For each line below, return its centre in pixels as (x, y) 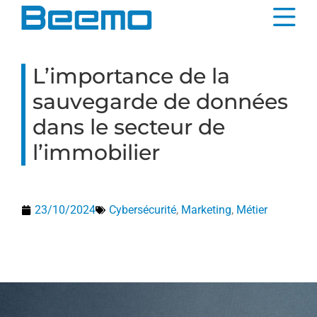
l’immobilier (96, 152)
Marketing (206, 210)
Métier (252, 210)
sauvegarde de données (160, 102)
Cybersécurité (143, 210)
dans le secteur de (129, 127)
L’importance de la (131, 76)
